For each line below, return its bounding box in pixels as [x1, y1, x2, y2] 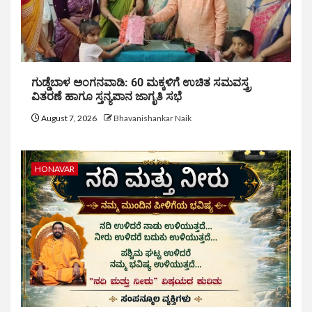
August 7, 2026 [40, 113, 98, 124]
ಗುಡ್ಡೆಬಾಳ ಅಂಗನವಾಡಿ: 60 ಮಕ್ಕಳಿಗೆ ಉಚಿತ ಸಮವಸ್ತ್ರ [31, 76, 251, 90]
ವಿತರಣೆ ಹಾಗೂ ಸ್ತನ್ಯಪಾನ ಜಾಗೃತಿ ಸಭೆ [31, 90, 182, 104]
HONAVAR [35, 164, 75, 175]
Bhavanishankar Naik [114, 113, 192, 124]
